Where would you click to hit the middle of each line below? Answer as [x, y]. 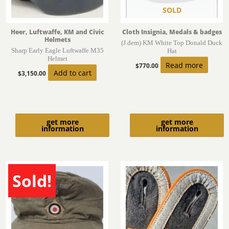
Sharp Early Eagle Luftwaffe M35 [57, 51]
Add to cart [72, 73]
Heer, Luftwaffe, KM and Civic [57, 32]
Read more [184, 65]
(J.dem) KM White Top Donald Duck [172, 43]
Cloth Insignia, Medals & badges [172, 32]
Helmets [57, 40]
